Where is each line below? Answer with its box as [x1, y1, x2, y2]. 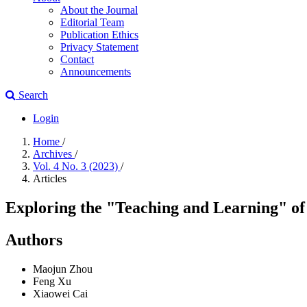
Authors [5, 230, 62, 249]
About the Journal [60, 4, 138, 16]
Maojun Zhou [33, 262, 93, 275]
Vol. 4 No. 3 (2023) [33, 160, 121, 172]
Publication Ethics [60, 29, 138, 40]
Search [16, 89, 48, 101]
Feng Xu [33, 275, 71, 287]
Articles [33, 173, 66, 184]
